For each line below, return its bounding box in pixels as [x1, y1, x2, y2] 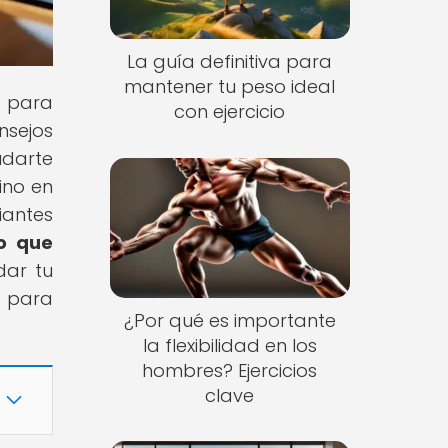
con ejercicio [174, 99, 286, 125]
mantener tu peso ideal [124, 74, 336, 100]
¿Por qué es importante [123, 307, 336, 333]
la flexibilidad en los [142, 332, 317, 358]
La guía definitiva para [127, 49, 333, 75]
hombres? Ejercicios [142, 357, 318, 383]
